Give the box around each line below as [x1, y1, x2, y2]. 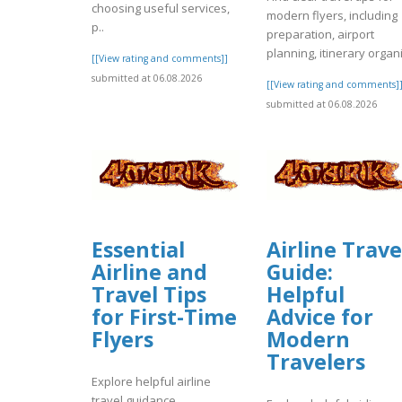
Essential [92, 235, 185, 265]
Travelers [267, 347, 365, 377]
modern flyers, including [267, 7, 398, 24]
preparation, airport [267, 26, 374, 43]
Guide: [267, 258, 333, 287]
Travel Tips [92, 280, 206, 310]
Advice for [267, 302, 373, 332]
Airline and [92, 258, 207, 287]
